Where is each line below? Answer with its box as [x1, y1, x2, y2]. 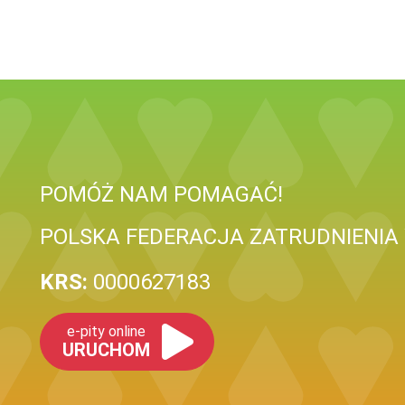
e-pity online [67, 323, 146, 340]
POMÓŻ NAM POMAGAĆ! [40, 182, 283, 207]
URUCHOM [62, 339, 150, 361]
